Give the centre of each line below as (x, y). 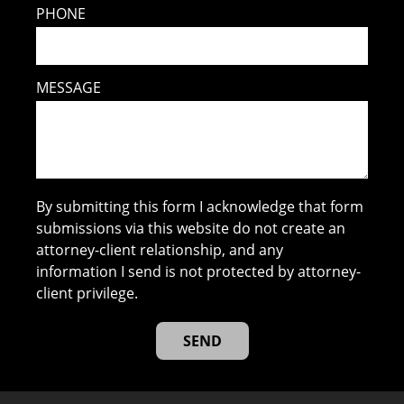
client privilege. (87, 294)
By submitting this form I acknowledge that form (200, 207)
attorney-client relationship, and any (160, 250)
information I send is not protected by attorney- (199, 272)
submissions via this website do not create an (191, 229)
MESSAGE (69, 88)
